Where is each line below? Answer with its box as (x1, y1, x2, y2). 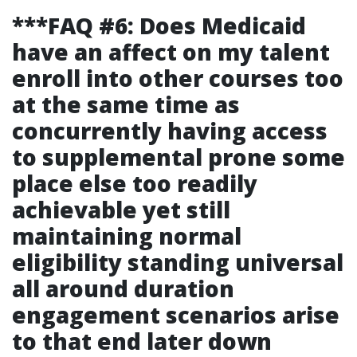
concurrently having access (12, 116, 328, 146)
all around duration (12, 273, 234, 304)
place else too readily (12, 168, 257, 198)
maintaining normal (12, 221, 241, 251)
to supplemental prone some (12, 142, 345, 172)
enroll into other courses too (12, 63, 343, 93)
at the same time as (12, 89, 240, 120)
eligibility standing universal (12, 247, 343, 277)
